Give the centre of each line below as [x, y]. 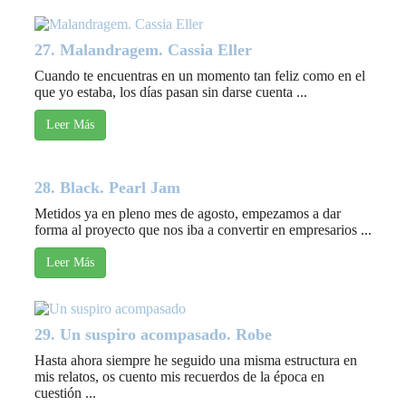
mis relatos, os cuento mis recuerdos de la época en [179, 377]
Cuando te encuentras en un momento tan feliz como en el [200, 76]
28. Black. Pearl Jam [107, 188]
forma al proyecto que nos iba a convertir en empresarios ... [203, 230]
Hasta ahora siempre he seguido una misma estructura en [196, 361]
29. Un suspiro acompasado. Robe [153, 335]
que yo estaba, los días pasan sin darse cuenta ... [171, 92]
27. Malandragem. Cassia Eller [143, 50]
